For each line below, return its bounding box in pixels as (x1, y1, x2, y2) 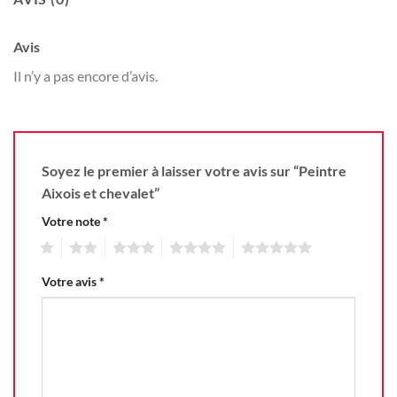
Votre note (42, 214, 103, 230)
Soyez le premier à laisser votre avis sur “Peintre (42, 162, 346, 180)
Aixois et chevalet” (42, 184, 162, 202)
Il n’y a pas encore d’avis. (13, 66, 158, 84)
